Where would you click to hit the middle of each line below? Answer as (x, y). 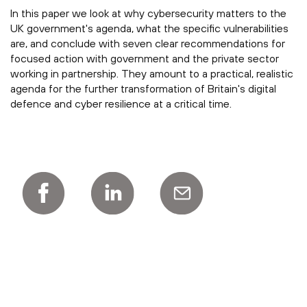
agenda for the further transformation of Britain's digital (143, 89)
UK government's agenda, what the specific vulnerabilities (149, 28)
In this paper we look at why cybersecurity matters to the (148, 13)
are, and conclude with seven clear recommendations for (148, 44)
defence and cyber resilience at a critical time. (121, 104)
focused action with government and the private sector (145, 59)
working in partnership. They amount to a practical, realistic (152, 74)
